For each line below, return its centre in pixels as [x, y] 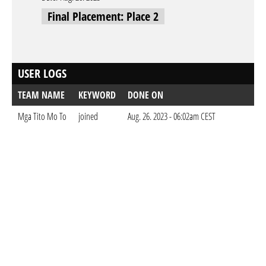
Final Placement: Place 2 [103, 16]
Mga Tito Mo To [42, 116]
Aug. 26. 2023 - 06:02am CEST [172, 116]
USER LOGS [42, 73]
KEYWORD [97, 95]
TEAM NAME [41, 95]
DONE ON [145, 95]
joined [88, 116]
